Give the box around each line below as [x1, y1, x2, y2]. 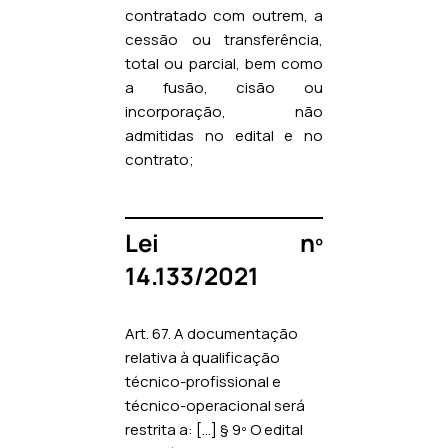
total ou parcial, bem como [125, 52, 323, 74]
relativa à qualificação [125, 346, 280, 368]
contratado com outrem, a [125, 4, 323, 26]
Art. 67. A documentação [125, 322, 298, 344]
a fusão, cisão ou [125, 76, 323, 98]
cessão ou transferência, [125, 28, 323, 50]
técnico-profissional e [125, 370, 281, 392]
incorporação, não [125, 100, 323, 122]
